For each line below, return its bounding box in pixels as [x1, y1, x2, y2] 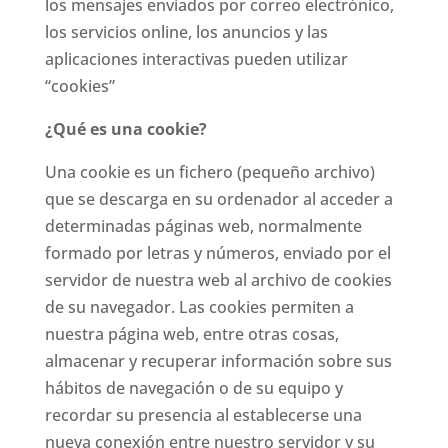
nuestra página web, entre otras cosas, [44, 323, 339, 345]
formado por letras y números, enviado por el [44, 242, 391, 264]
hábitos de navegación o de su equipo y [44, 377, 343, 399]
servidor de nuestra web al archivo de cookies [44, 269, 392, 291]
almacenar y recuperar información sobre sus [44, 350, 392, 372]
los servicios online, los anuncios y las [44, 21, 328, 43]
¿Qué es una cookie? [44, 118, 207, 140]
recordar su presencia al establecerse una [44, 404, 362, 426]
